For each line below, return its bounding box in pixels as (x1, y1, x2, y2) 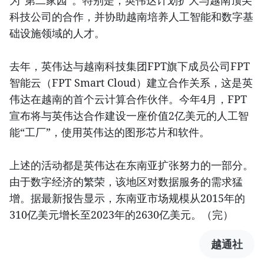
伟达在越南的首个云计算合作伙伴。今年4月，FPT (9, 92, 247, 107)
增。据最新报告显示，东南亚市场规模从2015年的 (9, 191, 245, 206)
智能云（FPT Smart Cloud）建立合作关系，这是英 (9, 75, 253, 90)
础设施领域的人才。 (9, 26, 105, 41)
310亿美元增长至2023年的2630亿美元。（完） (9, 207, 233, 222)
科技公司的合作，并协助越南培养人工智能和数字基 (9, 9, 253, 24)
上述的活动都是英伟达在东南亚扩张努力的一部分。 (9, 158, 253, 173)
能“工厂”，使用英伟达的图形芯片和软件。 (9, 125, 210, 140)
